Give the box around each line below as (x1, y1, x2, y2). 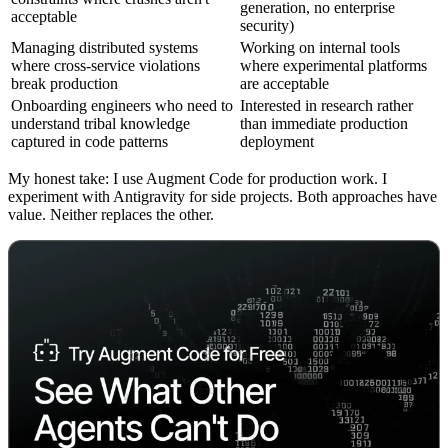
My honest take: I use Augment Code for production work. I (8, 169, 387, 187)
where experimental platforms (240, 56, 427, 74)
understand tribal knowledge (11, 114, 190, 132)
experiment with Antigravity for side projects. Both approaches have (8, 187, 437, 205)
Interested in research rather (240, 96, 413, 114)
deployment (240, 132, 314, 150)
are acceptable (240, 74, 329, 92)
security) (240, 16, 294, 34)
